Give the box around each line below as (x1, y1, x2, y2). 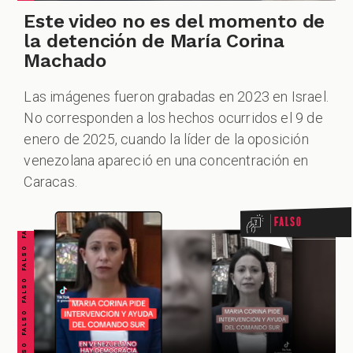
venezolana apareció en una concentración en (24, 152, 309, 169)
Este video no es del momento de (24, 9, 325, 32)
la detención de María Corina (24, 29, 284, 52)
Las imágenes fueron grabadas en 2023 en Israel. (24, 88, 329, 106)
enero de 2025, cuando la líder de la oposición (24, 131, 309, 148)
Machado (24, 49, 106, 72)
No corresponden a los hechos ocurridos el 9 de (24, 110, 323, 127)
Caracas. (24, 173, 77, 191)
